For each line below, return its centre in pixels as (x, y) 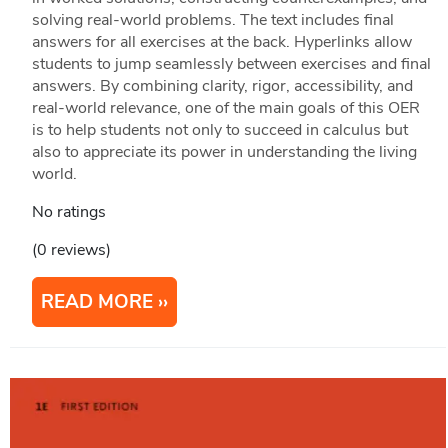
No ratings (68, 212)
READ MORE (96, 302)
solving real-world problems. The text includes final (212, 20)
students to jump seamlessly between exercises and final (231, 64)
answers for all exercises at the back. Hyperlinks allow (221, 42)
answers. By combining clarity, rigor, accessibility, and (222, 86)
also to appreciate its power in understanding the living (224, 152)
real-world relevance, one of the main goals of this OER (225, 108)
